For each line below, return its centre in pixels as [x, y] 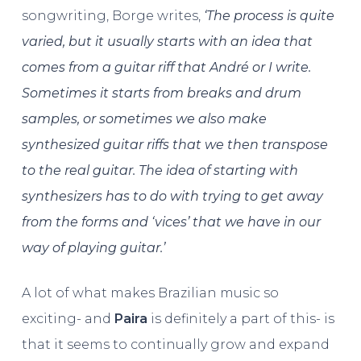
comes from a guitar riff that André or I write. [166, 68]
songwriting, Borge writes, [112, 16]
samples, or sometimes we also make [144, 119]
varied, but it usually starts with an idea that [167, 42]
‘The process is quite [269, 16]
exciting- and [68, 319]
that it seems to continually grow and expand [175, 345]
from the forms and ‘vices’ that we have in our [171, 222]
